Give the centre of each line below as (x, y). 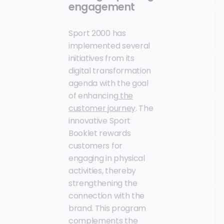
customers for (95, 146)
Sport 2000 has (97, 33)
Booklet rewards (100, 133)
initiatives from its (101, 58)
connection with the (106, 196)
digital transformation (110, 71)
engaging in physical (107, 158)
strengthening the (103, 183)
